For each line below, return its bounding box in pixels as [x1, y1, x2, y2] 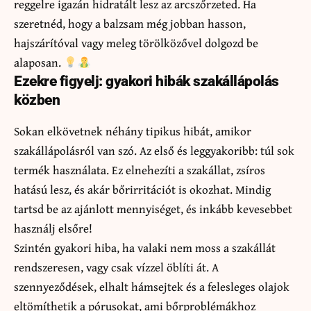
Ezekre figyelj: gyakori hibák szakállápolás [14, 73, 279, 90]
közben [14, 92, 60, 109]
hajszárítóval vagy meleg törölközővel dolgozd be [14, 34, 258, 52]
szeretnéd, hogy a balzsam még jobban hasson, [14, 15, 246, 33]
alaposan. [14, 53, 64, 72]
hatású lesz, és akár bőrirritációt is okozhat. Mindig [14, 180, 271, 198]
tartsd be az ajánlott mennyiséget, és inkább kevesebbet [14, 199, 292, 217]
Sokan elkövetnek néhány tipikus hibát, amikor [14, 121, 251, 140]
